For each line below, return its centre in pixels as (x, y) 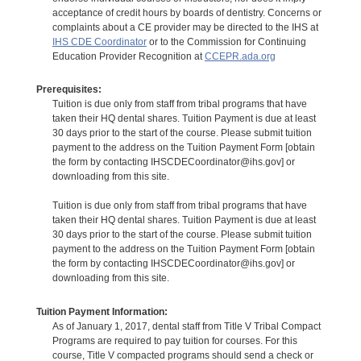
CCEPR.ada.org (240, 56)
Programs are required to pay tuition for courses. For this (174, 340)
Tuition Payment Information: (102, 311)
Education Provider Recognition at (128, 56)
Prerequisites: (68, 90)
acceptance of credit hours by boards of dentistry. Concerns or (187, 12)
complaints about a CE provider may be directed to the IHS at (185, 27)
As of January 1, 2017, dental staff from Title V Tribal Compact (186, 326)
